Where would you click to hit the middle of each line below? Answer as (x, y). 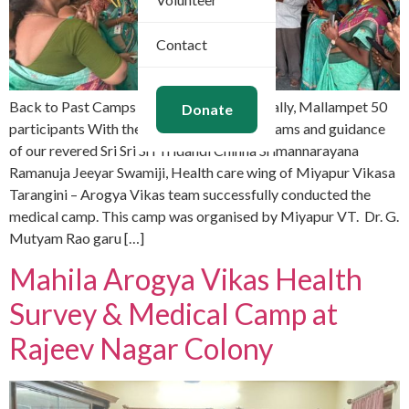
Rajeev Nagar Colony (141, 349)
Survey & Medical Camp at (173, 314)
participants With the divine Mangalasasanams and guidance (197, 128)
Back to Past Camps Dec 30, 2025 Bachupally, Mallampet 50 (198, 106)
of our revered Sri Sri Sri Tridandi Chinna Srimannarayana (184, 150)
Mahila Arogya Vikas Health (186, 279)
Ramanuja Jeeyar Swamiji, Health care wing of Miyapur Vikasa (202, 172)
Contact (182, 44)
